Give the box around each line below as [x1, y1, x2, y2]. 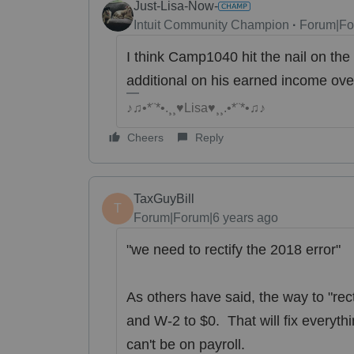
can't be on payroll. [126, 336, 245, 352]
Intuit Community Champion [134, 17, 289, 32]
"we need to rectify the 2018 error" [126, 241, 341, 258]
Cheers [127, 130, 164, 144]
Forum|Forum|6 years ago [134, 210, 278, 224]
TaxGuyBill [134, 191, 194, 205]
